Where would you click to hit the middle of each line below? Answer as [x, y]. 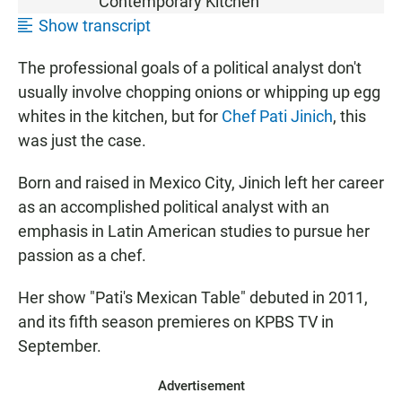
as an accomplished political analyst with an [174, 206]
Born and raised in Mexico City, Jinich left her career [201, 182]
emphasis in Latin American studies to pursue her [194, 231]
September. [60, 345]
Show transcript [95, 25]
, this [350, 116]
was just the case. [82, 140]
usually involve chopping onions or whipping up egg [199, 92]
